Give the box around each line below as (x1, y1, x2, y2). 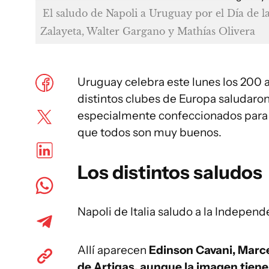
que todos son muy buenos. (77, 125, 222, 139)
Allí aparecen (77, 243, 149, 257)
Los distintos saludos (77, 161, 262, 184)
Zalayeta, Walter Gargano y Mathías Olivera (40, 25, 255, 37)
